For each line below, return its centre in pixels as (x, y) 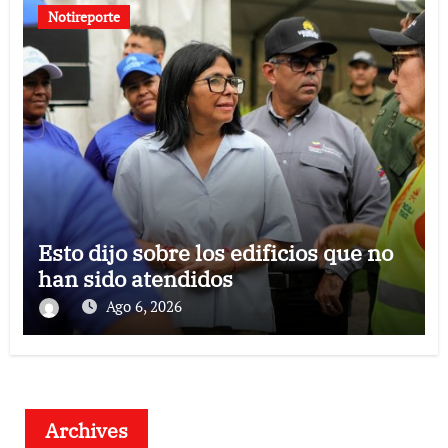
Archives (86, 431)
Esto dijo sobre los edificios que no (215, 253)
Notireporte (83, 17)
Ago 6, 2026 (143, 306)
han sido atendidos (135, 279)
